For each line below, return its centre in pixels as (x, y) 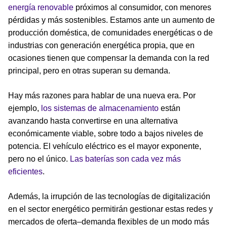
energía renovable (42, 7)
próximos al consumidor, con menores (143, 7)
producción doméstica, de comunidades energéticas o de (110, 33)
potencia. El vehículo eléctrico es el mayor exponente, (105, 146)
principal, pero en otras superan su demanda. (89, 71)
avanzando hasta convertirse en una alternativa (93, 121)
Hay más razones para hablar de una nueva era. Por (102, 96)
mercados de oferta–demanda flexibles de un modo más (109, 222)
